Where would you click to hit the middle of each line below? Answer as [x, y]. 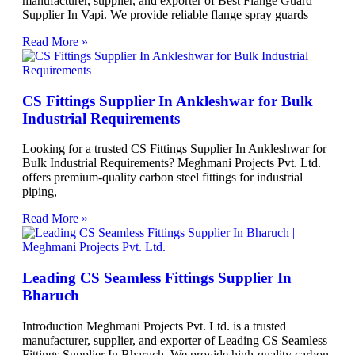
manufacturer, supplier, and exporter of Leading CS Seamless [175, 340]
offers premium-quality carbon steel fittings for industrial [162, 177]
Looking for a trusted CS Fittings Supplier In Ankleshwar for [174, 149]
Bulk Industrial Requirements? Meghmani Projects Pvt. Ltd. [172, 163]
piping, [40, 192]
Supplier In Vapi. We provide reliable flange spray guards [165, 14]
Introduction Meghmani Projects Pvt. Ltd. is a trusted [154, 326]
